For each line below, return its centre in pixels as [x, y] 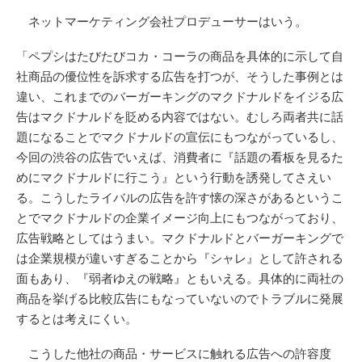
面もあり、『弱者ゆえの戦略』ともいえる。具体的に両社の [180, 278]
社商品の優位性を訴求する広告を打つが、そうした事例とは [180, 76]
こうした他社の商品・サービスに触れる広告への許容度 [174, 353]
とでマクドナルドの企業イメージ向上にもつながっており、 [180, 217]
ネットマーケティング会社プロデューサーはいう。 [162, 21]
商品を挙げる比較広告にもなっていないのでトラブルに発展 [180, 298]
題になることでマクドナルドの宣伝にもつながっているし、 [180, 137]
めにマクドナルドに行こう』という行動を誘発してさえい [174, 177]
